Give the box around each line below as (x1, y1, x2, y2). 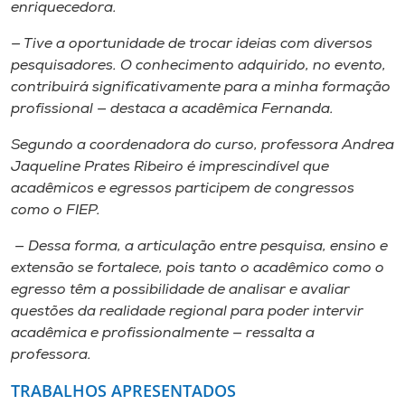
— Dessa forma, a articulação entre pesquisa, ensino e (11, 240, 388, 254)
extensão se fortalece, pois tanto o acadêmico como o (11, 261, 384, 276)
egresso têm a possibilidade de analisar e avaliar (11, 283, 350, 297)
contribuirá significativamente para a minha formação (11, 80, 391, 95)
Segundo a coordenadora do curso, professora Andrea (11, 138, 394, 153)
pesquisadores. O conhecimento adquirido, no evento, (11, 59, 386, 73)
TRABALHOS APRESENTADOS (11, 379, 236, 401)
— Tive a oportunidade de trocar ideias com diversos (11, 37, 372, 52)
